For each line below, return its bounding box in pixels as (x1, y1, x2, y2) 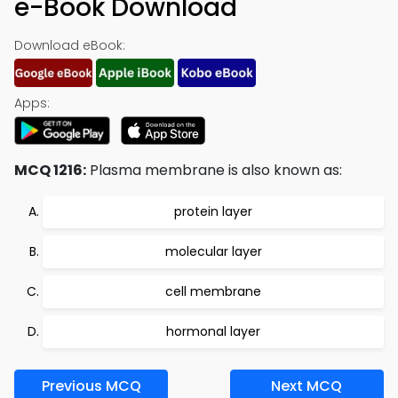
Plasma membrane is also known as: (86, 160, 342, 180)
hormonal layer (166, 322, 260, 340)
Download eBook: (14, 36, 125, 54)
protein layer (174, 203, 252, 220)
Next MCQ (271, 376, 343, 396)
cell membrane (165, 283, 261, 300)
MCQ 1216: (14, 160, 86, 180)
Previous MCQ (41, 376, 141, 396)
